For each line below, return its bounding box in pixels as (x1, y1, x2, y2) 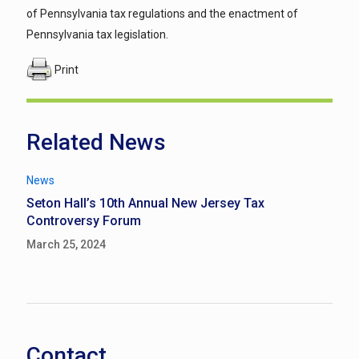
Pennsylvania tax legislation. (26, 28, 168, 41)
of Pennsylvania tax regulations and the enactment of (26, 7, 298, 20)
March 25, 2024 (26, 238, 106, 251)
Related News (26, 129, 166, 155)
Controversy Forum (26, 213, 141, 228)
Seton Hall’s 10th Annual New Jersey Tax (26, 196, 264, 211)
